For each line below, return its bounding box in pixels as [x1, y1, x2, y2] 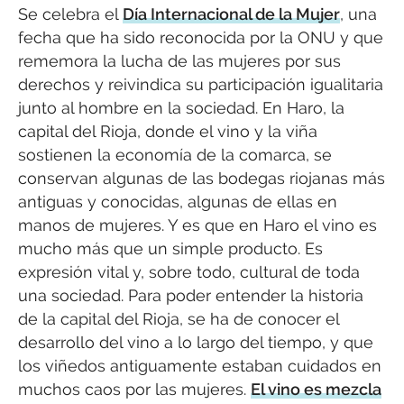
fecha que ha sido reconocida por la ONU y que [18, 27, 383, 47]
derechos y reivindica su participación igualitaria [18, 74, 383, 94]
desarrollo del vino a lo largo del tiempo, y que [18, 332, 373, 352]
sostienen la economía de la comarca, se [18, 144, 332, 164]
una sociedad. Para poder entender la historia [18, 285, 363, 305]
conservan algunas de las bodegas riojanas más [18, 168, 385, 188]
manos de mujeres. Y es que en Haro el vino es [18, 215, 377, 234]
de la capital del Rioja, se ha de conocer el [18, 308, 339, 328]
